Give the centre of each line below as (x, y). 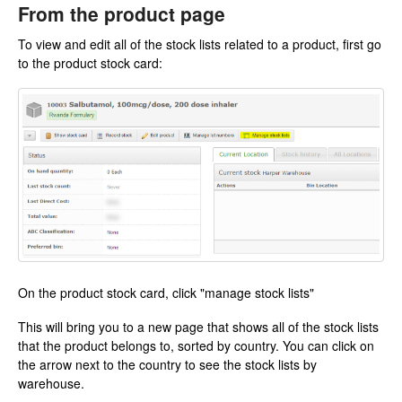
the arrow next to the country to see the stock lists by (169, 365)
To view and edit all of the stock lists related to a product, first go (200, 44)
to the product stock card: (90, 63)
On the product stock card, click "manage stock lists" (166, 293)
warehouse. (51, 384)
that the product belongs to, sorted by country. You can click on (196, 346)
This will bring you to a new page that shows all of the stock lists (198, 327)
